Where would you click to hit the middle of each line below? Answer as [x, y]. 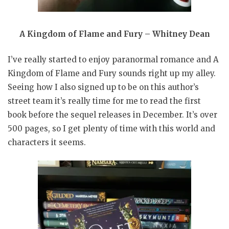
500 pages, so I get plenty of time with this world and [111, 128]
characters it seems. [47, 142]
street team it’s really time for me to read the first [104, 101]
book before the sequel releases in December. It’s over [112, 114]
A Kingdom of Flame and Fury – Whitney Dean [114, 34]
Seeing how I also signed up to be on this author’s [103, 87]
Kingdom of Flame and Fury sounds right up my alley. [112, 73]
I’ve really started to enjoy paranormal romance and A [113, 59]
